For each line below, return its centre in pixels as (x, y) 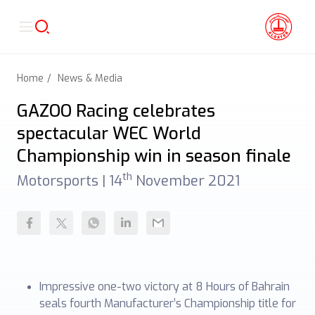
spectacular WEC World (109, 133)
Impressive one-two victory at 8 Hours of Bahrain (165, 286)
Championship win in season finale (154, 156)
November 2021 (186, 181)
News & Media (90, 78)
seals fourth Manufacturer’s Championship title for (168, 303)
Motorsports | (63, 181)
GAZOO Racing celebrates (116, 111)
